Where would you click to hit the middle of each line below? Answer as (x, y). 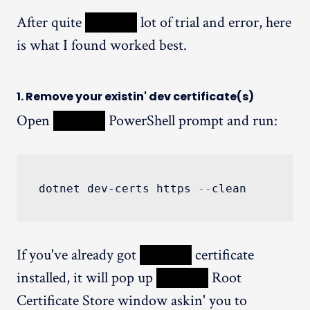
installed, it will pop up (86, 277)
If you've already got (78, 255)
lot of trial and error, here (214, 22)
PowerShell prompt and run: (191, 120)
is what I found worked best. (102, 45)
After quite (51, 22)
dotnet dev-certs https (118, 188)
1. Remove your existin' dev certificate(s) (135, 96)
